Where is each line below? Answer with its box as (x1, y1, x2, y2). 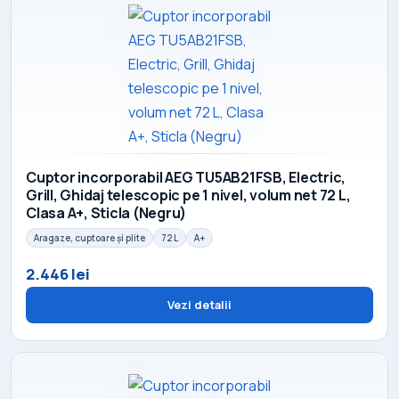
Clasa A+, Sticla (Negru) (26, 203, 187, 224)
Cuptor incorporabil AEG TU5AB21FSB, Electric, (26, 167, 346, 188)
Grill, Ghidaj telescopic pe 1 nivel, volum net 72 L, (26, 185, 351, 206)
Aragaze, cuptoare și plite (34, 232, 145, 245)
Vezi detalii (167, 297, 232, 313)
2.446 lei (26, 263, 90, 284)
